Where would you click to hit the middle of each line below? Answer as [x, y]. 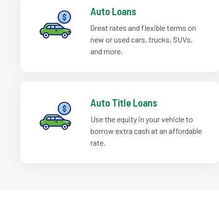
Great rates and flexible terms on [143, 28]
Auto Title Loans [124, 102]
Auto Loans [114, 11]
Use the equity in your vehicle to [142, 119]
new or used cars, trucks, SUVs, [142, 39]
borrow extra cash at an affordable [146, 131]
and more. [107, 51]
